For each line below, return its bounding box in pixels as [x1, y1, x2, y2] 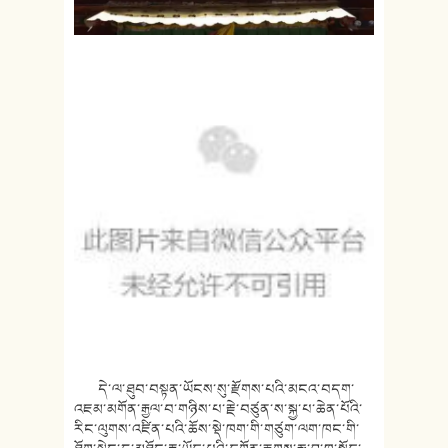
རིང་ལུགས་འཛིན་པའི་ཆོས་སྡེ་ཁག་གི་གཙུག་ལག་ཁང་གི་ [74, 417, 360, 440]
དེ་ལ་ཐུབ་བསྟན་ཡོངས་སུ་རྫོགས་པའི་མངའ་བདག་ [74, 377, 355, 400]
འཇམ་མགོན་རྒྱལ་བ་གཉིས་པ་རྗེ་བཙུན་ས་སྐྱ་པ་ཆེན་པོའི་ [74, 397, 363, 420]
